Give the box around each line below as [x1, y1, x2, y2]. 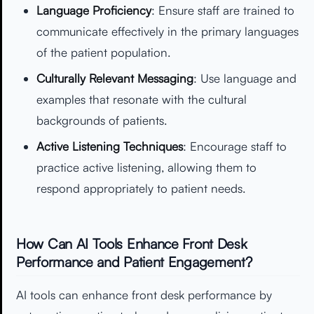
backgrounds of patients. [36, 113, 167, 128]
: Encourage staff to [182, 138, 287, 153]
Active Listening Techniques [36, 138, 183, 153]
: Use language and [193, 71, 296, 86]
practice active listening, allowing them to [36, 159, 257, 175]
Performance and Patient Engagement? [16, 252, 252, 271]
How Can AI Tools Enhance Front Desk [16, 234, 247, 252]
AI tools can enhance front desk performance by [16, 287, 272, 302]
